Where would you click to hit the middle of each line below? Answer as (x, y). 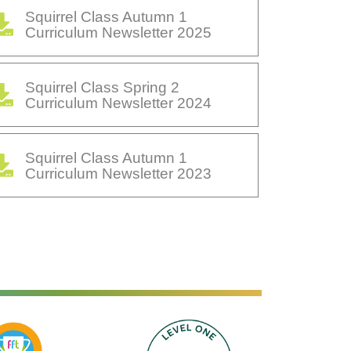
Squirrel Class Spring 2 (102, 87)
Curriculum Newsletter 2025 (118, 33)
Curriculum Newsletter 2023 (118, 174)
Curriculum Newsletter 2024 (118, 103)
